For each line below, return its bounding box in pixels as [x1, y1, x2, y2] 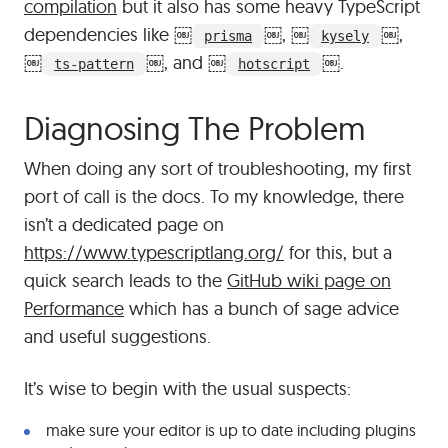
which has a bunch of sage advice [124, 297, 399, 320]
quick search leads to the [24, 269, 227, 292]
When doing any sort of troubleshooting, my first [24, 157, 411, 180]
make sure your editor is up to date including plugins [46, 420, 416, 440]
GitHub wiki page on [227, 269, 391, 292]
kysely [321, 28, 369, 44]
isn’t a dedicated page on [24, 213, 224, 236]
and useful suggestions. [24, 325, 211, 348]
